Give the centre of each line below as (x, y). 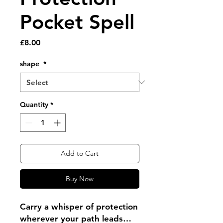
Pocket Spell (77, 22)
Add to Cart (80, 153)
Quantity (34, 104)
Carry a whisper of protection (79, 206)
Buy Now (80, 178)
